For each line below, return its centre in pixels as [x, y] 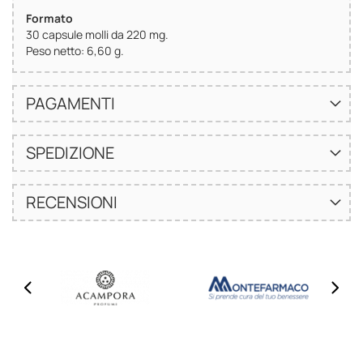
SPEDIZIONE [70, 152]
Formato [49, 18]
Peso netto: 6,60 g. [75, 50]
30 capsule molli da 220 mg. [97, 34]
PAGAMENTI [70, 103]
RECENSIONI [72, 202]
